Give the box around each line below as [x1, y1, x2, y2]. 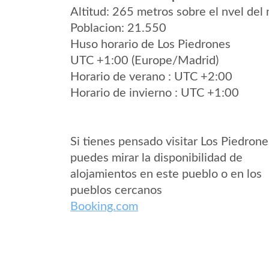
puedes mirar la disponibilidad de [70, 152, 243, 164]
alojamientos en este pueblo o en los [70, 168, 262, 180]
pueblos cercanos [70, 184, 162, 196]
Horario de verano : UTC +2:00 [70, 71, 232, 83]
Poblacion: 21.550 [70, 22, 166, 34]
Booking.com [70, 201, 138, 213]
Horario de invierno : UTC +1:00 [70, 87, 239, 99]
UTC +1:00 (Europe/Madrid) [70, 55, 219, 67]
